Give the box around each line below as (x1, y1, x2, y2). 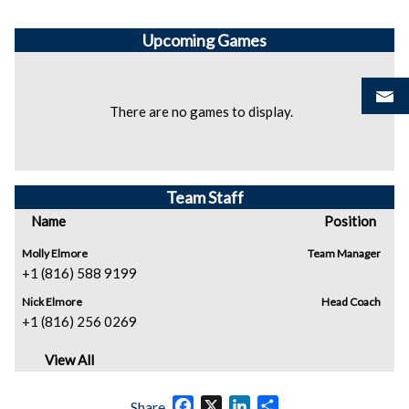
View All (45, 351, 94, 368)
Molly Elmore (22, 246, 88, 260)
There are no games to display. (110, 103, 293, 120)
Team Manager (308, 246, 381, 260)
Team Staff (165, 187, 244, 207)
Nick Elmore (22, 295, 82, 309)
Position (324, 213, 376, 229)
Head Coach (321, 295, 381, 309)
